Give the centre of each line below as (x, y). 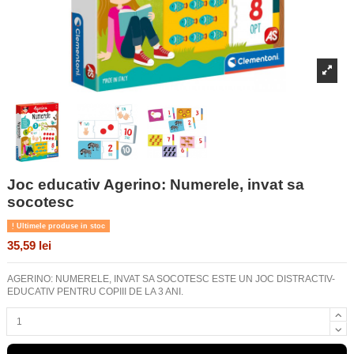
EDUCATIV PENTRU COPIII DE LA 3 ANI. (95, 292)
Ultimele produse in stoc (59, 226)
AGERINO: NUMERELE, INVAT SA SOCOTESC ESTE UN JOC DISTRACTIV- (171, 279)
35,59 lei (29, 246)
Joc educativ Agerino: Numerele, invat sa (156, 185)
